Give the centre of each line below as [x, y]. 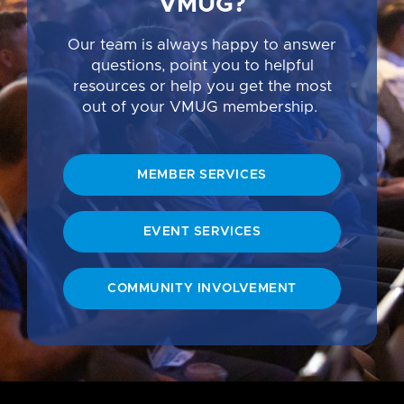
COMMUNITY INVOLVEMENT [202, 289]
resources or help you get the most [202, 87]
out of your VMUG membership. [202, 107]
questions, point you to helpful [202, 66]
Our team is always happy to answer [202, 45]
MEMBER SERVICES [202, 175]
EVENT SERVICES [202, 232]
